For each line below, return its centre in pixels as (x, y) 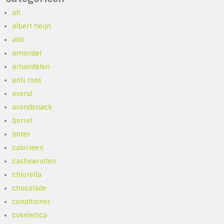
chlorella (27, 174)
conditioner (31, 201)
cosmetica (30, 215)
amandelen (31, 66)
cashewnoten (34, 161)
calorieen (28, 147)
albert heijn (32, 26)
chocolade (29, 188)
